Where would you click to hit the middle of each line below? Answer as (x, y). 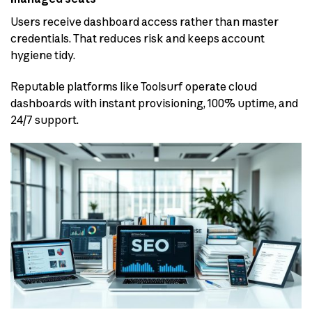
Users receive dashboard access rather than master (145, 22)
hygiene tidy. (43, 55)
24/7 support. (45, 119)
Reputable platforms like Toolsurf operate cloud (134, 86)
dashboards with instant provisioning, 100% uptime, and (154, 103)
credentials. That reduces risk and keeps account (138, 39)
